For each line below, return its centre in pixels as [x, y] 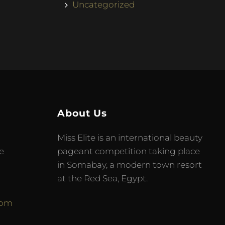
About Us [82, 113]
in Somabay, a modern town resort [130, 164]
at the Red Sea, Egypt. [103, 178]
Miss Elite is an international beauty [130, 137]
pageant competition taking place [129, 151]
